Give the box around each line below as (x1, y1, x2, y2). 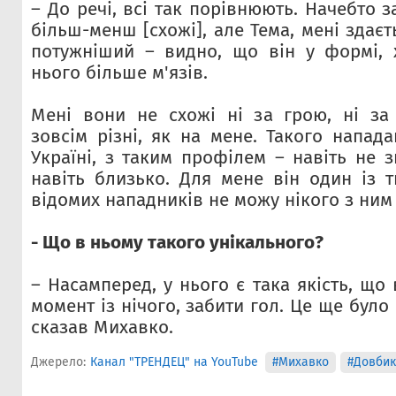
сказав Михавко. (31, 316, 173, 339)
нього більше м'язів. (31, 61, 208, 84)
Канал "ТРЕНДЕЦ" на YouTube (90, 354, 258, 369)
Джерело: (31, 354, 86, 369)
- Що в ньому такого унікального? (31, 231, 324, 254)
